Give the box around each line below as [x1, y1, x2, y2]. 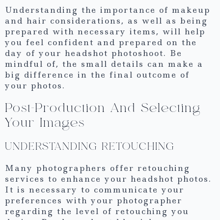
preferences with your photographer [5, 194, 182, 206]
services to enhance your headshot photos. [5, 173, 212, 184]
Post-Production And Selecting [5, 100, 201, 116]
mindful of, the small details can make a [5, 58, 203, 70]
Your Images [5, 115, 85, 131]
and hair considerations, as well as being [5, 15, 208, 27]
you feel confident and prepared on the [5, 37, 197, 48]
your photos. [5, 80, 65, 91]
